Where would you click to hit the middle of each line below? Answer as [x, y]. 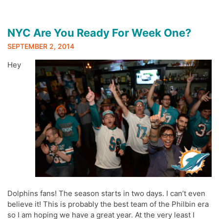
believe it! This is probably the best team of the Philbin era [108, 204]
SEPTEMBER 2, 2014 [41, 46]
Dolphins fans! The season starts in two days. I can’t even [106, 193]
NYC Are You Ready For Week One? [99, 33]
